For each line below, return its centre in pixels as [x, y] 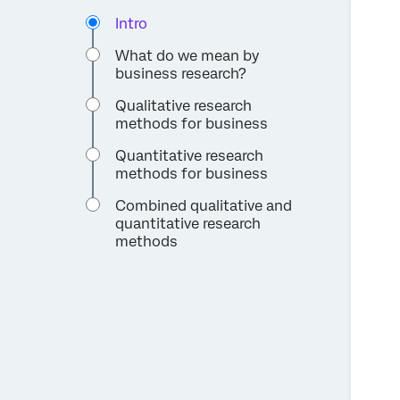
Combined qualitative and [204, 205]
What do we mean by [187, 55]
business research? [181, 73]
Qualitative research [184, 105]
